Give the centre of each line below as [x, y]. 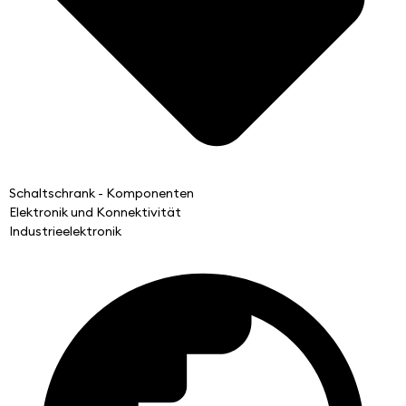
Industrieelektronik [65, 232]
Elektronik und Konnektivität [95, 213]
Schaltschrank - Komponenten [101, 193]
